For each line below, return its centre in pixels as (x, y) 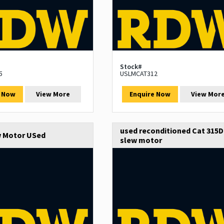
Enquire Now (150, 94)
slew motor (141, 140)
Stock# (131, 67)
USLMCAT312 (138, 74)
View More (53, 94)
